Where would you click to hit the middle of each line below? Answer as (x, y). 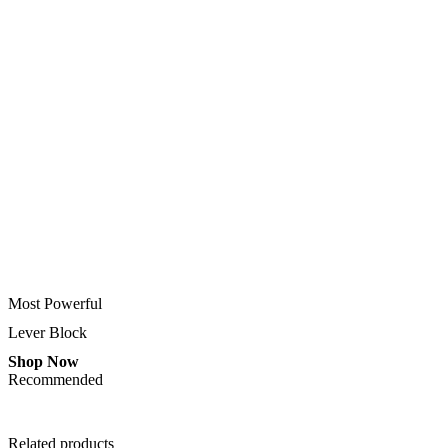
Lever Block (47, 333)
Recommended (55, 380)
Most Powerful (55, 304)
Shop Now (43, 362)
